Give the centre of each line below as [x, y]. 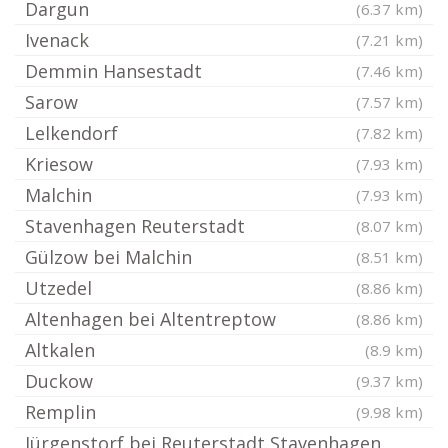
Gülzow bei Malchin [108, 257]
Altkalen [60, 350]
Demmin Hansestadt [113, 71]
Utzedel [58, 288]
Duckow [59, 381]
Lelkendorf [71, 133]
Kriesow [59, 164]
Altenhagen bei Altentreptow [150, 319]
